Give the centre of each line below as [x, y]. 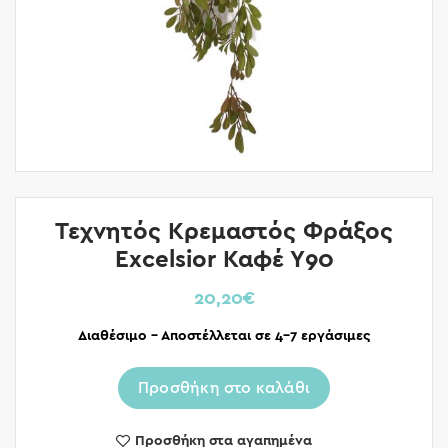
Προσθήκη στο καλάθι [224, 388]
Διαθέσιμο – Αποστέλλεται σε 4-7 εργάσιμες [224, 336]
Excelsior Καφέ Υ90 [224, 260]
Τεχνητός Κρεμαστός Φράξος [224, 232]
